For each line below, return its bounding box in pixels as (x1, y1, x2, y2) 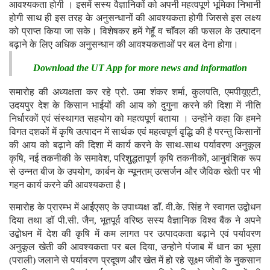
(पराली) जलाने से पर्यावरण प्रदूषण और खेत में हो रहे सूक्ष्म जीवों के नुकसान (9, 255, 261, 266)
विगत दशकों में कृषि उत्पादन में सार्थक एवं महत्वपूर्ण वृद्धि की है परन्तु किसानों (9, 127, 261, 137)
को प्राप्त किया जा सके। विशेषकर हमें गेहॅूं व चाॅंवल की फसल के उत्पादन (9, 26, 261, 37)
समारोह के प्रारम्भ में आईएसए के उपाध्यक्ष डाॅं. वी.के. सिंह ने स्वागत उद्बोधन (9, 202, 261, 213)
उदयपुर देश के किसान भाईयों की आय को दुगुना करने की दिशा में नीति (9, 100, 261, 111)
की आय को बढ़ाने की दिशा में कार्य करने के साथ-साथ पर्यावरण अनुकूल (9, 140, 261, 151)
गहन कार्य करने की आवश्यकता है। (9, 180, 127, 190)
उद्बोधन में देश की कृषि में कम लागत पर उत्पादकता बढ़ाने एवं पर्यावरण (9, 228, 261, 239)
